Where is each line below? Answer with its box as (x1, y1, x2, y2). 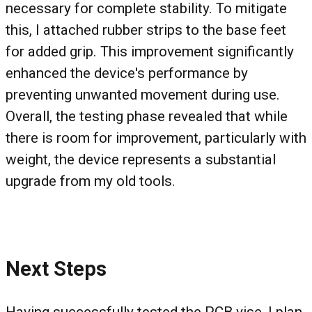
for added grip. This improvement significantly (6, 43, 294, 61)
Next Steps (6, 257, 107, 281)
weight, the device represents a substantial (6, 151, 276, 169)
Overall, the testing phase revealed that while (6, 108, 288, 125)
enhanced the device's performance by (6, 65, 248, 82)
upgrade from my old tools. (6, 173, 175, 190)
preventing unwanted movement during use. (6, 86, 280, 104)
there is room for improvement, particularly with (6, 130, 306, 147)
